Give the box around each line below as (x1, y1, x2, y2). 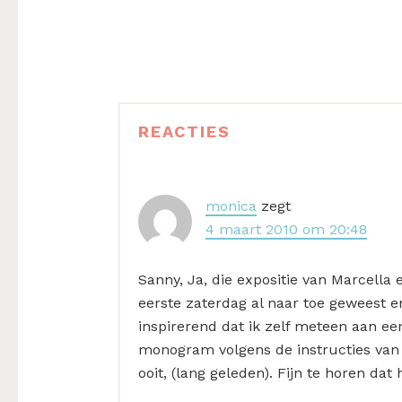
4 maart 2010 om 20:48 (205, 221, 367, 239)
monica (205, 197, 257, 215)
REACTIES (138, 122, 231, 142)
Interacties (118, 131, 218, 159)
